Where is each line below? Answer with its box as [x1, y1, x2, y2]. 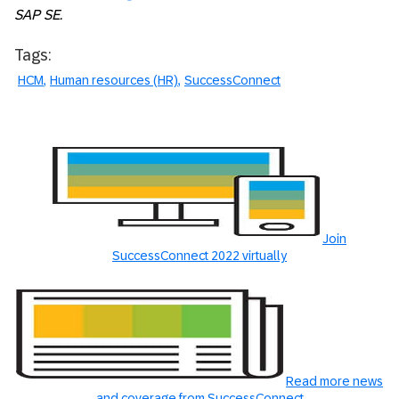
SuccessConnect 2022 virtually [112, 248, 287, 263]
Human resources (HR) [50, 72, 178, 87]
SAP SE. [14, 6, 62, 22]
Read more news [286, 373, 383, 388]
